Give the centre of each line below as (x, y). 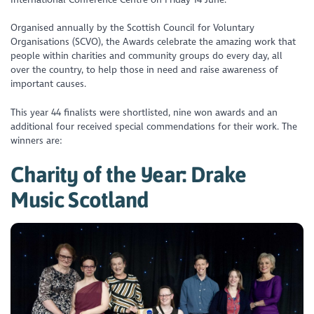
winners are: (37, 140)
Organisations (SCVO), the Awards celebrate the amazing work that (153, 42)
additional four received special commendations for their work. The (154, 126)
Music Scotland (80, 199)
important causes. (49, 84)
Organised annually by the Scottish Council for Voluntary (133, 28)
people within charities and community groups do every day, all (147, 56)
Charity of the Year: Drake (129, 174)
